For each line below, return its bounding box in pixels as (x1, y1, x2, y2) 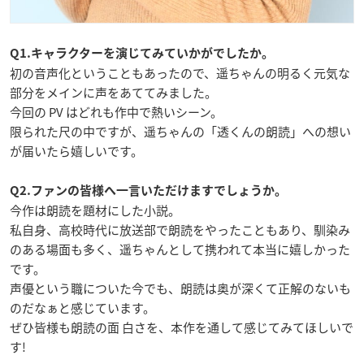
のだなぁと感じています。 (10, 299, 155, 318)
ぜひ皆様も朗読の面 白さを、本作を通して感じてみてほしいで (10, 318, 353, 337)
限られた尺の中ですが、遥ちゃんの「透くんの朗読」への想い (10, 123, 351, 141)
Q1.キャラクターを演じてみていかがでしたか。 (10, 47, 274, 60)
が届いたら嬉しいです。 (10, 142, 143, 161)
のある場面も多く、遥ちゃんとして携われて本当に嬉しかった (10, 240, 350, 259)
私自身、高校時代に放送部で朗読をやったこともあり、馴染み (10, 221, 350, 240)
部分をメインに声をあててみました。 (10, 84, 217, 102)
